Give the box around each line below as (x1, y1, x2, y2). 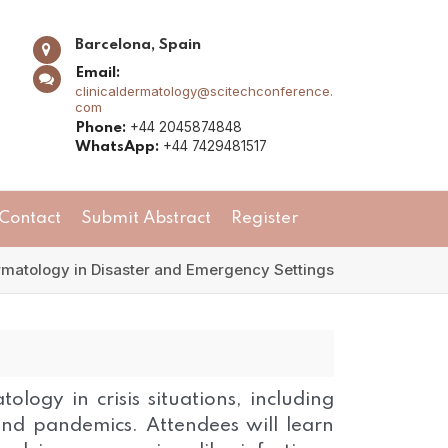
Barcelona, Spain (74, 36, 201, 53)
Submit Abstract (81, 210, 211, 227)
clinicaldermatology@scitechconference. (74, 82, 333, 99)
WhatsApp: (74, 138, 159, 155)
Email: (74, 64, 120, 81)
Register (231, 210, 298, 227)
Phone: (74, 119, 126, 136)
